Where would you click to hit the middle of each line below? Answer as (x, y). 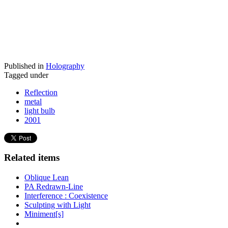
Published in (24, 66)
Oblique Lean (47, 178)
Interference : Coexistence (66, 196)
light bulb (40, 110)
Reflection (41, 92)
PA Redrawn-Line (54, 187)
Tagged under (26, 75)
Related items (32, 158)
